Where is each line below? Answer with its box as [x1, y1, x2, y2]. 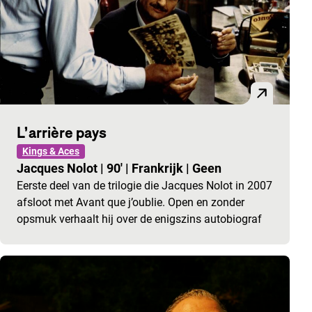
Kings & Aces [22, 146, 79, 157]
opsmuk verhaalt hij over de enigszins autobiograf [17, 212, 262, 226]
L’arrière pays [17, 123, 107, 142]
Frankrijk [132, 161, 186, 176]
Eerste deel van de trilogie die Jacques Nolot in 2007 [17, 179, 272, 193]
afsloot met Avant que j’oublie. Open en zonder [17, 196, 244, 210]
